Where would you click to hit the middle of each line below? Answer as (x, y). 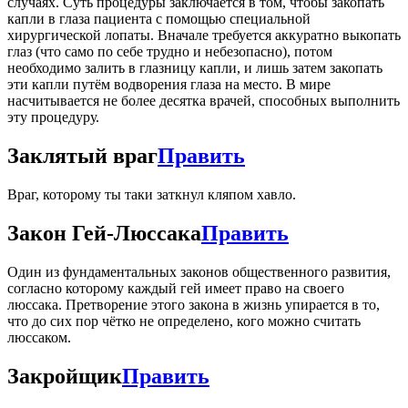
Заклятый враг (82, 156)
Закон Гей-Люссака (104, 233)
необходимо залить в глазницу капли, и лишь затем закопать (195, 68)
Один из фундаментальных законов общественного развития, (199, 271)
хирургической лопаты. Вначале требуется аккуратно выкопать (204, 36)
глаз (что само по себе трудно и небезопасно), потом (170, 52)
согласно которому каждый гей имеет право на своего (176, 288)
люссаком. (39, 337)
